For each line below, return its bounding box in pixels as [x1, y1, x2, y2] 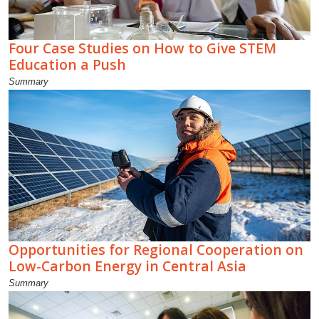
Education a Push [9, 54, 126, 74]
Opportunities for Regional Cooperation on [9, 239, 303, 259]
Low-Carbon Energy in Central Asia [9, 256, 246, 276]
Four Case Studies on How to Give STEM [9, 38, 276, 58]
